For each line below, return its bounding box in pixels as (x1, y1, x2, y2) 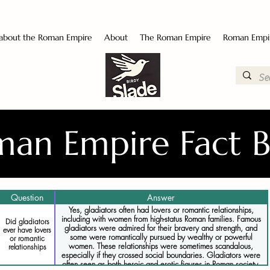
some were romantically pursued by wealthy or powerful (69, 231, 253, 242)
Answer (147, 192, 175, 203)
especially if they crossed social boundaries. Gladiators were (61, 250, 260, 260)
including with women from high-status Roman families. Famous (61, 213, 261, 224)
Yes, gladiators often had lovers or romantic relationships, (68, 204, 254, 215)
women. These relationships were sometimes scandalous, (69, 240, 253, 251)
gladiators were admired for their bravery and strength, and (64, 222, 257, 233)
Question (11, 192, 43, 203)
